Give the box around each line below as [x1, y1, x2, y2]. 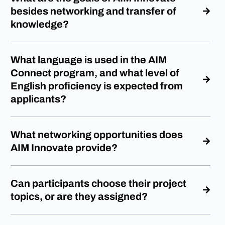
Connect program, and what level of [11, 67, 180, 78]
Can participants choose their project [11, 177, 187, 189]
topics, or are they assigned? [11, 190, 148, 202]
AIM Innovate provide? [11, 142, 118, 153]
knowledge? [11, 18, 69, 30]
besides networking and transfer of [11, 5, 177, 17]
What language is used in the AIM [11, 54, 167, 65]
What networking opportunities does [11, 129, 183, 140]
